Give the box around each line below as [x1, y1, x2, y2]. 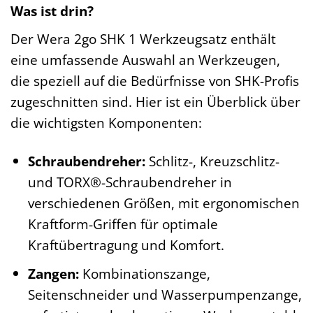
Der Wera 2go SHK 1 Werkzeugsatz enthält [10, 29, 276, 48]
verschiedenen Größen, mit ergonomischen [27, 193, 300, 212]
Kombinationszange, [78, 264, 210, 284]
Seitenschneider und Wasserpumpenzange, [27, 285, 302, 305]
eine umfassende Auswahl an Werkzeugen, [10, 50, 280, 69]
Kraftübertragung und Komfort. [27, 235, 224, 254]
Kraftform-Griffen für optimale [27, 214, 218, 233]
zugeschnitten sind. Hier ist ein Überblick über [10, 92, 300, 111]
